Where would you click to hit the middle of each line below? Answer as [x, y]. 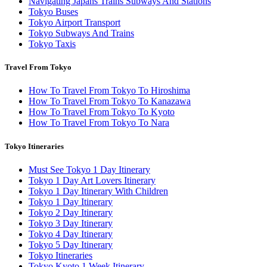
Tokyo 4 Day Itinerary [71, 234]
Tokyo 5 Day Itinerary [71, 244]
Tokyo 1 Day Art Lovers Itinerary [92, 180]
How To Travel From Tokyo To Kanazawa [110, 101]
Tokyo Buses [53, 12]
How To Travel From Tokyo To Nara [99, 123]
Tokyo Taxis [52, 44]
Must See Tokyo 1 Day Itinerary [89, 169]
